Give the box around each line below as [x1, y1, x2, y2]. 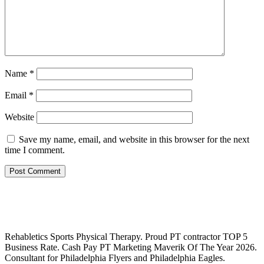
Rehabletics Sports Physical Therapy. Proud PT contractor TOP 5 [5, 231, 247, 242]
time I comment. [5, 144, 65, 155]
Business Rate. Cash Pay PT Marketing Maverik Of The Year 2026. [5, 242, 257, 252]
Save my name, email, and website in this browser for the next [19, 134, 249, 144]
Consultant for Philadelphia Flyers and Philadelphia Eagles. [5, 252, 225, 263]
